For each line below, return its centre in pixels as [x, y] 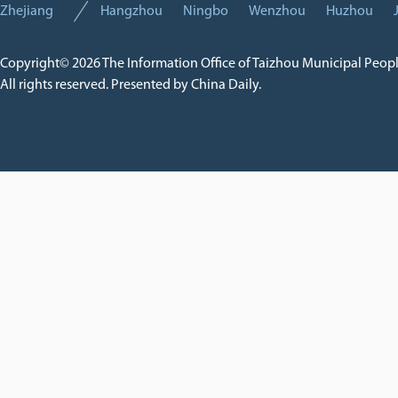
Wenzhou [277, 12]
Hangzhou [131, 12]
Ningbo [206, 12]
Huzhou [350, 12]
